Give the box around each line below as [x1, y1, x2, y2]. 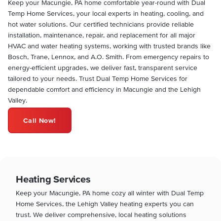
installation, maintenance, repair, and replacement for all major [8, 31, 195, 39]
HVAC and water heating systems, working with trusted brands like [8, 41, 211, 50]
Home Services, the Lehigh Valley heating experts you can [16, 199, 194, 208]
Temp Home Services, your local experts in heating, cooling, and [8, 9, 204, 17]
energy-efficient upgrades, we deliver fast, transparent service [8, 63, 197, 72]
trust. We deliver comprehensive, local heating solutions [16, 210, 186, 219]
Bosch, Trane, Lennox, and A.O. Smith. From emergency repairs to [8, 52, 209, 61]
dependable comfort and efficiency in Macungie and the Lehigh [8, 85, 201, 93]
